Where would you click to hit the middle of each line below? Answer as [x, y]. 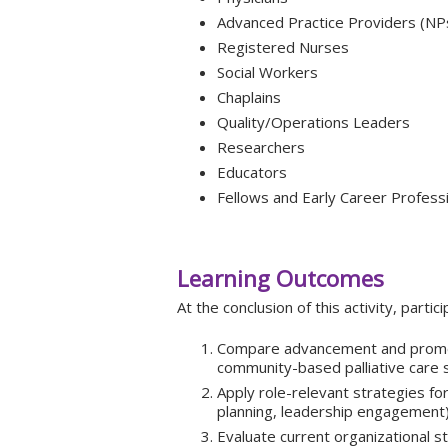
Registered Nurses [283, 47]
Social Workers [267, 72]
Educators [252, 172]
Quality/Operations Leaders [313, 122]
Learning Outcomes [280, 278]
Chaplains [249, 97]
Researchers [261, 147]
